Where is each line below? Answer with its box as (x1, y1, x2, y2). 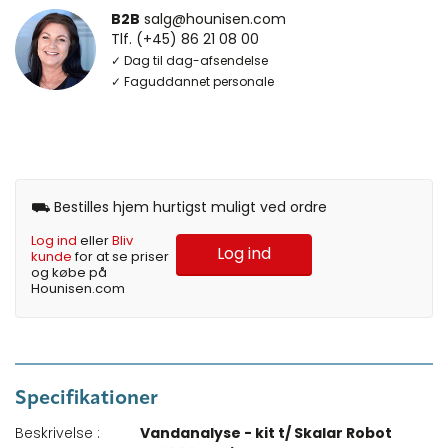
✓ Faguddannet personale (111, 73, 274, 91)
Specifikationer (15, 389, 158, 410)
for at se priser (72, 247, 169, 267)
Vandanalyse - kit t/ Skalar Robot (140, 423, 393, 444)
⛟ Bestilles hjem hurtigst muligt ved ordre (31, 197, 327, 218)
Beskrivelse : (15, 423, 100, 444)
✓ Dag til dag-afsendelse (111, 52, 268, 70)
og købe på (31, 263, 107, 283)
